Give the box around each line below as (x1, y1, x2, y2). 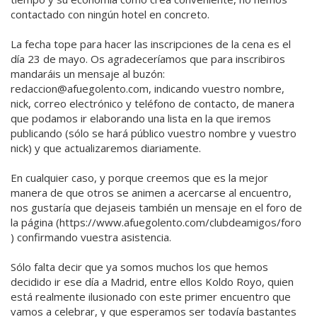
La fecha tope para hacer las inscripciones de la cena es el (11, 37, 291, 52)
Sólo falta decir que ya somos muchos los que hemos (11, 260, 268, 275)
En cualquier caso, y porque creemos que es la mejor (11, 171, 268, 185)
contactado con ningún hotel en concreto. (11, 7, 209, 22)
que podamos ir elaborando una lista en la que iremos (11, 111, 271, 126)
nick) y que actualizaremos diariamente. (11, 141, 201, 156)
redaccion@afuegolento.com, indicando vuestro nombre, (11, 81, 284, 96)
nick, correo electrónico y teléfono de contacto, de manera (11, 96, 294, 111)
